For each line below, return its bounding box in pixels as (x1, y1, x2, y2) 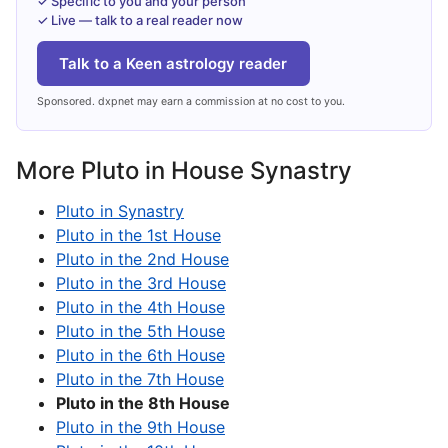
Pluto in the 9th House (56, 417, 225, 438)
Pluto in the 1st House (56, 225, 221, 246)
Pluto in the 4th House (56, 297, 225, 318)
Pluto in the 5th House (56, 321, 225, 342)
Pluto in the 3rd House (56, 273, 226, 294)
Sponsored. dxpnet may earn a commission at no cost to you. (37, 94, 345, 108)
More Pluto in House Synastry (16, 156, 352, 186)
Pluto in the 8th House (56, 393, 230, 414)
